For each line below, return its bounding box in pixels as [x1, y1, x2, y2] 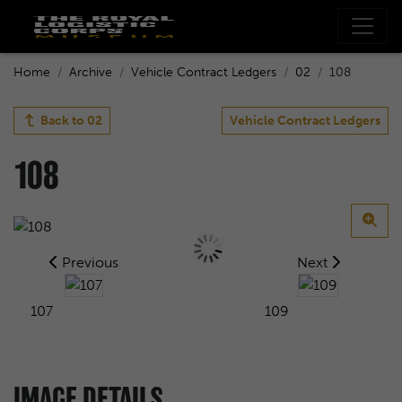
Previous [57, 253, 118, 271]
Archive [69, 64, 112, 80]
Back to [37, 112, 87, 128]
